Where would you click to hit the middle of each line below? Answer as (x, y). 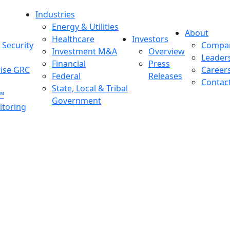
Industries (55, 14)
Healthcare (73, 39)
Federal (66, 76)
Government (77, 101)
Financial (69, 64)
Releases (166, 76)
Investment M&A (85, 51)
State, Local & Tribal (90, 88)
